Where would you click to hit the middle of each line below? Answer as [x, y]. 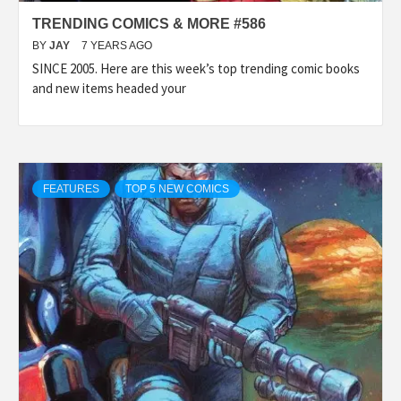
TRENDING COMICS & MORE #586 [149, 23]
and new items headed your [109, 88]
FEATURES [71, 188]
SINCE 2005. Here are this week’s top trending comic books [196, 68]
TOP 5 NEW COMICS [177, 188]
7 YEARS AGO [117, 45]
